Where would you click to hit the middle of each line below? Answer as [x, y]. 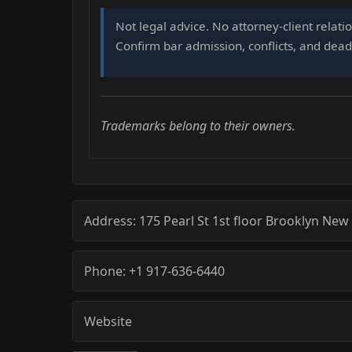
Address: [112, 220]
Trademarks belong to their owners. [198, 125]
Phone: [106, 271]
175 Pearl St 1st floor [201, 220]
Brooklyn [292, 220]
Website [108, 321]
